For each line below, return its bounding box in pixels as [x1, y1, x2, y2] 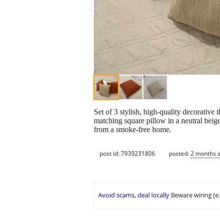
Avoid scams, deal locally [98, 191, 169, 200]
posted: [169, 149, 191, 158]
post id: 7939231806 [100, 149, 155, 158]
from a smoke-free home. [94, 125, 171, 134]
